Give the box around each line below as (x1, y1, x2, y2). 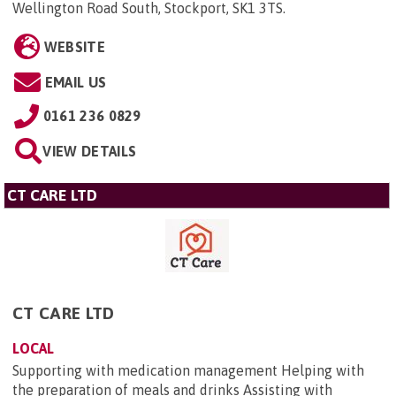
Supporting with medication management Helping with (12, 362, 364, 379)
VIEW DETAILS (42, 143, 137, 160)
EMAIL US (44, 74, 107, 91)
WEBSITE (43, 39, 105, 56)
